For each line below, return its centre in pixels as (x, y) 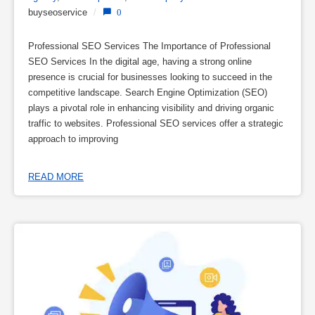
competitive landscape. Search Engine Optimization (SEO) (148, 92)
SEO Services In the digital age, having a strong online (140, 61)
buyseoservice (58, 12)
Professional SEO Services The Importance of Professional (149, 46)
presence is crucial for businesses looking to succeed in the (150, 77)
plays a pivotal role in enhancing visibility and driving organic (151, 108)
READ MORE (56, 177)
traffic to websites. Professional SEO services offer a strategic (156, 123)
